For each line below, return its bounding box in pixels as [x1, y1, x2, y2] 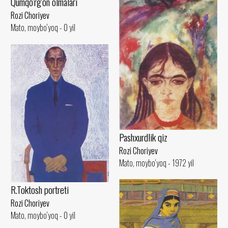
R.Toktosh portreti [11, 182, 69, 197]
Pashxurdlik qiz [119, 129, 167, 145]
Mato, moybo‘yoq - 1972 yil [119, 156, 194, 169]
